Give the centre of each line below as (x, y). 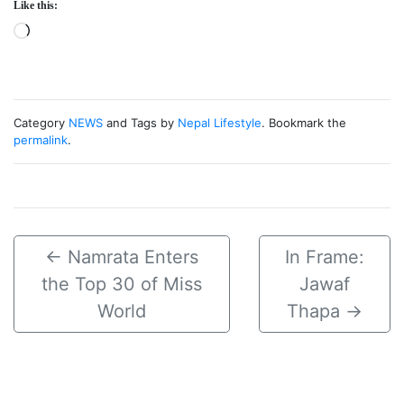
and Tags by (140, 123)
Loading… (72, 37)
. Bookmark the (304, 123)
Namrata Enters (133, 257)
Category (41, 123)
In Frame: (324, 257)
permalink (41, 140)
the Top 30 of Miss (121, 285)
